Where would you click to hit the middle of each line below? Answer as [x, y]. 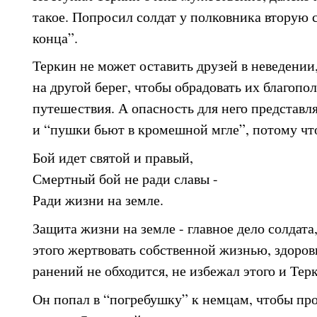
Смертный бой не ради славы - [125, 179]
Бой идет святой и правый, [113, 158]
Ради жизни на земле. [100, 200]
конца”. [55, 38]
